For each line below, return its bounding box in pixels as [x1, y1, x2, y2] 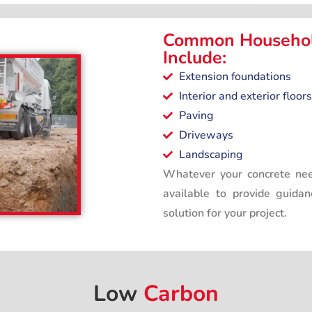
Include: [163, 46, 226, 70]
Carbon [143, 279, 219, 309]
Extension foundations [178, 69, 291, 85]
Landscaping [178, 147, 242, 163]
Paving [178, 108, 213, 124]
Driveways [178, 127, 233, 143]
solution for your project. [163, 205, 287, 221]
